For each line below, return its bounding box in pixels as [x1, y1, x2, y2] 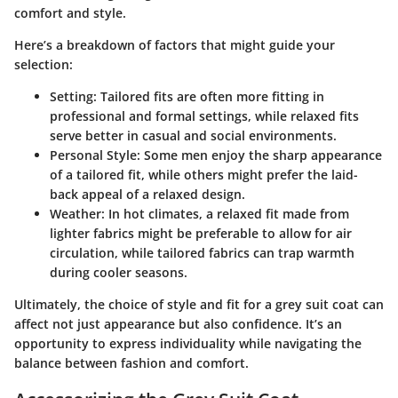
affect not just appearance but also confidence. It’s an [14, 315, 342, 333]
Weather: [50, 205, 105, 223]
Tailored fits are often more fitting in [97, 88, 324, 106]
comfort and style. [14, 4, 126, 22]
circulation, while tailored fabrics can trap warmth [50, 244, 354, 262]
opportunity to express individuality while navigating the [14, 335, 362, 353]
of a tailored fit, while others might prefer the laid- [50, 166, 358, 184]
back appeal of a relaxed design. [50, 186, 245, 203]
